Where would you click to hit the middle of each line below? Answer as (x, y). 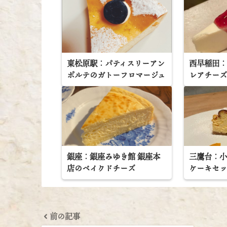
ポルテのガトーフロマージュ (116, 75)
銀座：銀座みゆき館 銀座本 (113, 156)
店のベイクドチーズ (101, 168)
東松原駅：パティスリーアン (116, 63)
